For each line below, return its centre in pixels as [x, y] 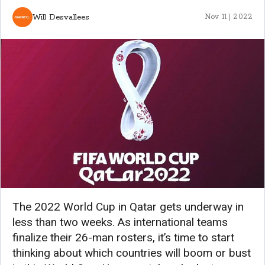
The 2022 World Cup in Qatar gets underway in [128, 206]
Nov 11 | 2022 [229, 17]
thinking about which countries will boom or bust [132, 253]
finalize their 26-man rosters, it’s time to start [123, 237]
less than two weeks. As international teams [120, 222]
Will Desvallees [61, 17]
